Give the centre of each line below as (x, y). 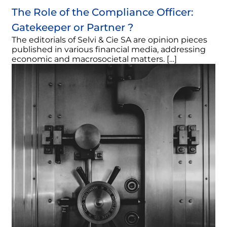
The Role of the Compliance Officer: (103, 12)
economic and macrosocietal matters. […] (94, 59)
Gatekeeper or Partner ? (72, 28)
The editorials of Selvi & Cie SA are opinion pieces (109, 40)
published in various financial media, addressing (109, 50)
